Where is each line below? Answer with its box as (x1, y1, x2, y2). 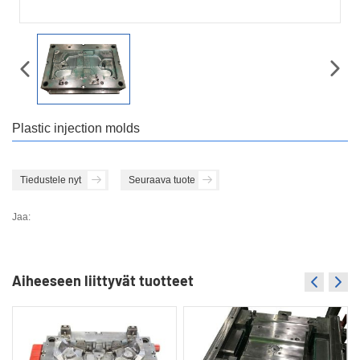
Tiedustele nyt (20, 174, 81, 186)
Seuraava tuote (129, 174, 195, 186)
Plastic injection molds (12, 121, 140, 135)
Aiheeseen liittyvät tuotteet (12, 271, 194, 289)
